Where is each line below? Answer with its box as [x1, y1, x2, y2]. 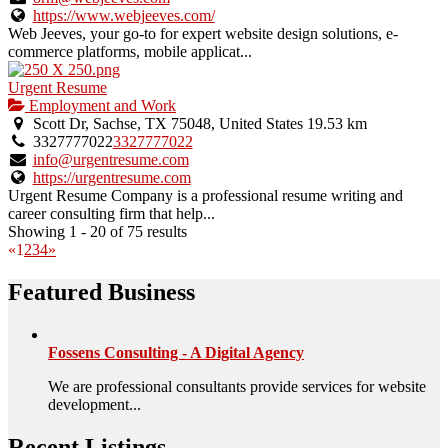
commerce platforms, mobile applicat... [8, 43, 252, 61]
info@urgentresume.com [32, 151, 189, 169]
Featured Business [8, 279, 195, 306]
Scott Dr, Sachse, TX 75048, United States [28, 115, 303, 133]
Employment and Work [25, 97, 176, 115]
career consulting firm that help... [8, 205, 215, 223]
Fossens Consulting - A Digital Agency [48, 343, 304, 361]
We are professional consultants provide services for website [48, 377, 426, 395]
